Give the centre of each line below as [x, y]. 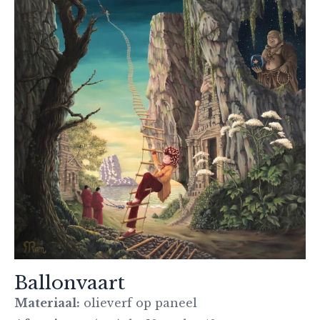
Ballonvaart [70, 283]
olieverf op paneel [139, 303]
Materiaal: [47, 303]
